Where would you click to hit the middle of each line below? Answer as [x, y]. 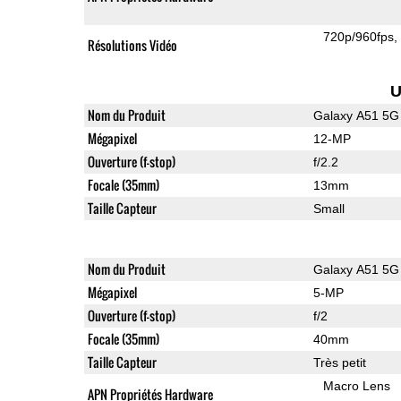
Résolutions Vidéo [132, 45]
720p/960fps [359, 36]
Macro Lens [357, 385]
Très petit [339, 362]
